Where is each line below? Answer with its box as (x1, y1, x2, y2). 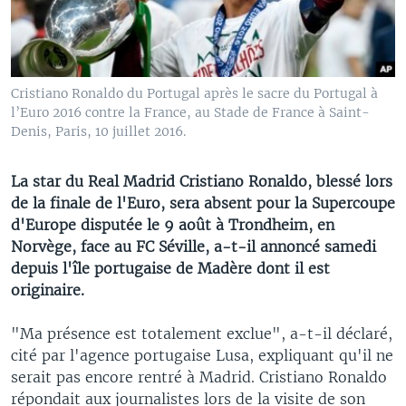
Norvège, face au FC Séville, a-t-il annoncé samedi (11, 237, 376, 256)
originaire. (11, 280, 84, 299)
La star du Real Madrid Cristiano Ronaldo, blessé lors (11, 171, 392, 190)
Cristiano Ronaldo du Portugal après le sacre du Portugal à (11, 84, 378, 101)
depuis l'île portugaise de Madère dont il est (11, 258, 330, 277)
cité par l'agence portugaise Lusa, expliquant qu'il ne (11, 345, 393, 364)
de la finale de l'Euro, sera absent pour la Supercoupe (11, 193, 395, 212)
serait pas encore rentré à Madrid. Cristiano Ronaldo (11, 367, 387, 386)
